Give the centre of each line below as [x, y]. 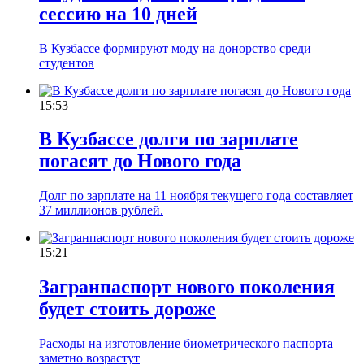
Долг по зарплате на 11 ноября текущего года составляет [196, 196]
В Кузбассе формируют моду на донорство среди [175, 48]
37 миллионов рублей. [101, 210]
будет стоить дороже [128, 309]
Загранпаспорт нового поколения [187, 287]
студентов [67, 63]
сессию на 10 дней [118, 13]
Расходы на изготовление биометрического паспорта [186, 344]
